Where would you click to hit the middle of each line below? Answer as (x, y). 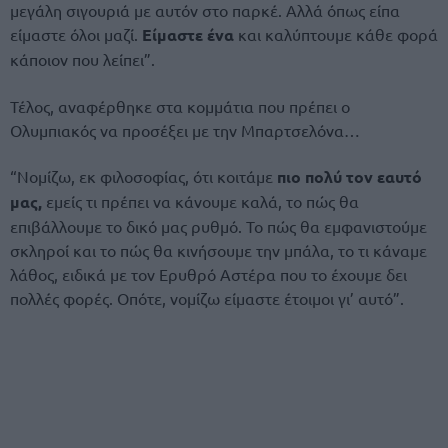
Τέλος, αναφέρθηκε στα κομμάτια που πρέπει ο (180, 105)
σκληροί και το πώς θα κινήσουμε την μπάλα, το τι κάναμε (218, 249)
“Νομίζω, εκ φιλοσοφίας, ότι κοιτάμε (143, 175)
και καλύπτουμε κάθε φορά (336, 34)
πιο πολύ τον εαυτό (349, 176)
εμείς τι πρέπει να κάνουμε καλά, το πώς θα (200, 200)
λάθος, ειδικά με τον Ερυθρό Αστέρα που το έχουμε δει (208, 273)
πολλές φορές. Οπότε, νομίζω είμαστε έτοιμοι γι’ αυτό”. (207, 297)
